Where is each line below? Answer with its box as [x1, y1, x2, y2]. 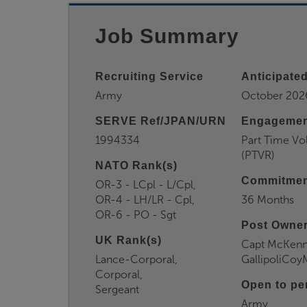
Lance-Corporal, [95, 253, 177, 266]
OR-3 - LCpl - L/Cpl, [95, 178, 196, 191]
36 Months [241, 193, 294, 206]
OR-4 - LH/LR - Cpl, [95, 193, 195, 206]
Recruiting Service [95, 71, 204, 82]
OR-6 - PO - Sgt [95, 208, 176, 221]
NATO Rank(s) [95, 160, 177, 171]
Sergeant [95, 283, 139, 296]
